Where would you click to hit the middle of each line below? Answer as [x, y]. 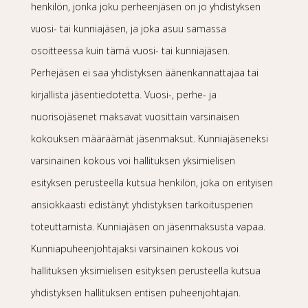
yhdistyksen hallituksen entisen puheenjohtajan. [135, 293]
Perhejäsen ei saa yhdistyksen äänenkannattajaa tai [144, 73]
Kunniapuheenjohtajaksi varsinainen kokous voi [134, 249]
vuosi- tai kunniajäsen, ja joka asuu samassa [128, 29]
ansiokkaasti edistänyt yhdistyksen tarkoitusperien [142, 205]
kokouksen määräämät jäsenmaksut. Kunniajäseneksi [149, 139]
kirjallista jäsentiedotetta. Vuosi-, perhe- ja [123, 95]
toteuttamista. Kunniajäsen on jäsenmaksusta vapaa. [148, 227]
